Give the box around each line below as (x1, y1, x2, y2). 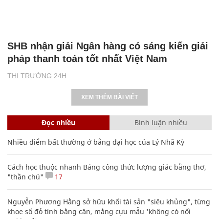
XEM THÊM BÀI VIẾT (81, 93, 138, 101)
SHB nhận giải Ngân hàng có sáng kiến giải (7, 40, 208, 51)
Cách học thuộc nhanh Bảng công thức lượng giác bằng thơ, (7, 162, 206, 172)
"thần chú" (7, 172, 44, 181)
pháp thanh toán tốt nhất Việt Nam (7, 53, 167, 64)
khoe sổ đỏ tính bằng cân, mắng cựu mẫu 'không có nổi (7, 206, 191, 216)
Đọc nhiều (42, 117, 75, 127)
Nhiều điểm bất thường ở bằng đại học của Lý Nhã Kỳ (7, 137, 184, 147)
